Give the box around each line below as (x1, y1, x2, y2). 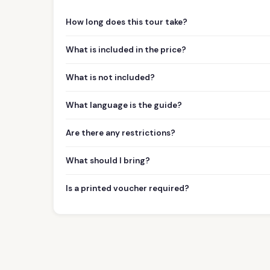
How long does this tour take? (66, 16, 187, 27)
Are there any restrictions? (66, 127, 175, 138)
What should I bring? (66, 155, 150, 166)
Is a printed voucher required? (66, 183, 189, 193)
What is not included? (66, 72, 155, 83)
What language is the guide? (66, 99, 182, 110)
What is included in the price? (66, 44, 186, 55)
